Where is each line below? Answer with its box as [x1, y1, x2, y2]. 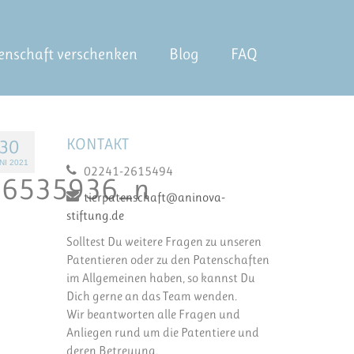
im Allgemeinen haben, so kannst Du [66, 270, 255, 286]
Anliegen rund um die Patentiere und [66, 325, 259, 341]
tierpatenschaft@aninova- [83, 190, 225, 205]
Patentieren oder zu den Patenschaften [66, 252, 269, 268]
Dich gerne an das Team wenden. [66, 288, 237, 304]
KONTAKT [66, 135, 129, 154]
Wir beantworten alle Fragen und [66, 307, 240, 322]
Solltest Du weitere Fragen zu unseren [66, 234, 262, 250]
